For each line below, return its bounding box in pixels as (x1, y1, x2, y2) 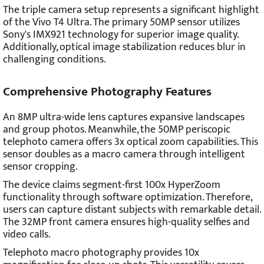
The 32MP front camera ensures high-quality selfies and (3, 213, 250, 232)
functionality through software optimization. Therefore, (3, 189, 252, 207)
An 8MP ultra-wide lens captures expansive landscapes (3, 108, 245, 127)
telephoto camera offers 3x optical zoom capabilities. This (3, 133, 258, 151)
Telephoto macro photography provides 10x (3, 244, 199, 262)
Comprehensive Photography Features (3, 81, 212, 103)
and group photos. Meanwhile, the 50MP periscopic (3, 121, 230, 139)
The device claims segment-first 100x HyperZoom (3, 176, 220, 194)
